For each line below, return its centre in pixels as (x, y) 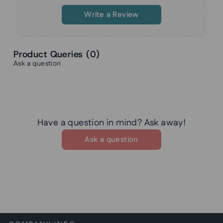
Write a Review (111, 14)
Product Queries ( (52, 54)
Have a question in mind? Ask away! (111, 123)
